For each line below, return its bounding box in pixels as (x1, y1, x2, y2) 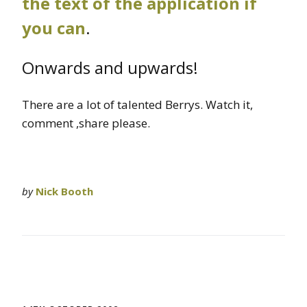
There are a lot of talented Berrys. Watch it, (22, 96, 253, 112)
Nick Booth (36, 184, 93, 198)
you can (22, 16, 86, 39)
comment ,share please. (22, 114, 150, 131)
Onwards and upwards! (22, 56, 198, 79)
